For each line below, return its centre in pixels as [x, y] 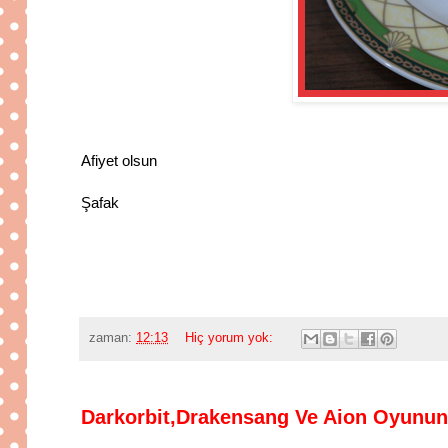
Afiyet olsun [119, 161]
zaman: [112, 337]
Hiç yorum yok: [230, 337]
